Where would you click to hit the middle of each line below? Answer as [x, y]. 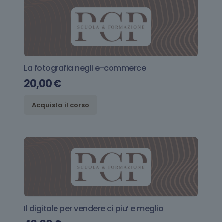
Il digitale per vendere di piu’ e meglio [93, 209]
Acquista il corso [60, 105]
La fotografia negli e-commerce [85, 68]
